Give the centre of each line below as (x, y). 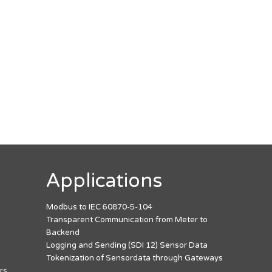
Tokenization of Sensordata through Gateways (134, 258)
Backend (63, 232)
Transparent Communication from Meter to (127, 219)
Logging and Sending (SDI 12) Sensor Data (127, 245)
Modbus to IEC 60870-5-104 (99, 207)
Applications (104, 181)
